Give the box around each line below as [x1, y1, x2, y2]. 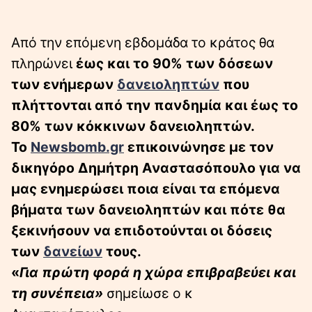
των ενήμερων [11, 75, 117, 93]
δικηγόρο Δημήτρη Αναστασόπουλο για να [11, 159, 301, 176]
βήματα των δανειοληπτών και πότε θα [11, 201, 286, 218]
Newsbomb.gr [31, 138, 124, 155]
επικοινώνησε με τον [124, 138, 274, 155]
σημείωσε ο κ [107, 284, 193, 302]
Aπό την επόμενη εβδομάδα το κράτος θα [11, 33, 274, 51]
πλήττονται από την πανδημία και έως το [11, 96, 298, 114]
